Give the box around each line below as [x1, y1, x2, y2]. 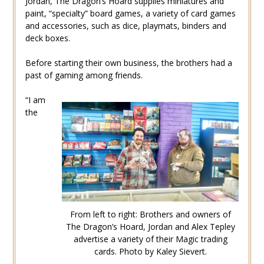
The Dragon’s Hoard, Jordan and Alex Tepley [65, 220, 235, 232]
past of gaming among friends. [25, 69, 143, 81]
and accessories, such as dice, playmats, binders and [25, 19, 226, 31]
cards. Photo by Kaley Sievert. [94, 245, 207, 257]
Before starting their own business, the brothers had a [25, 57, 232, 68]
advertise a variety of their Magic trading [73, 233, 227, 245]
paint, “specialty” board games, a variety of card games [25, 7, 236, 19]
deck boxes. [25, 32, 70, 44]
